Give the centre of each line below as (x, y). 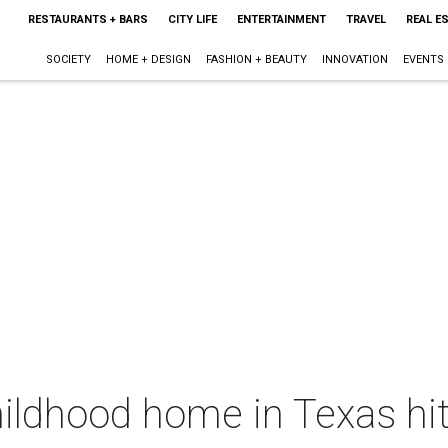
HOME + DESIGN (148, 59)
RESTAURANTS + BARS (87, 19)
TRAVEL (365, 19)
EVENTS (423, 59)
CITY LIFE (192, 19)
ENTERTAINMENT (281, 19)
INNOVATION (354, 59)
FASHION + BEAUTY (256, 59)
